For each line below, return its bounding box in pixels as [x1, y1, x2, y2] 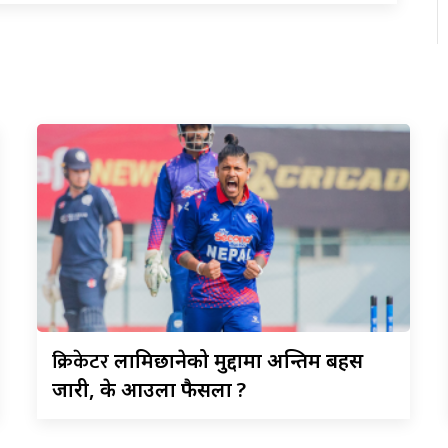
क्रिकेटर [52, 344, 115, 379]
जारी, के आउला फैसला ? [52, 375, 247, 403]
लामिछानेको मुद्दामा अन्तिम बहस [114, 346, 364, 374]
